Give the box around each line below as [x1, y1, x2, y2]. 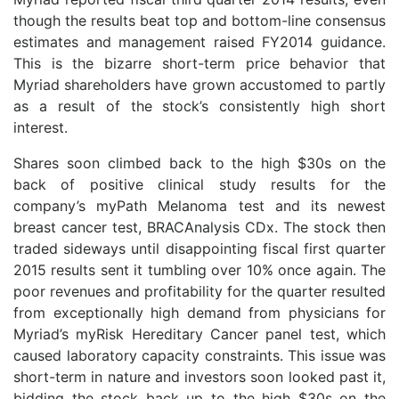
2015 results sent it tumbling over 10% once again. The [13, 261, 386, 279]
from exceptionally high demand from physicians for [13, 304, 386, 322]
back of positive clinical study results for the [13, 175, 386, 193]
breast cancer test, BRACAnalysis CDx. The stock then [13, 218, 386, 236]
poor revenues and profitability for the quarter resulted [13, 282, 386, 300]
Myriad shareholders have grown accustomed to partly [13, 76, 386, 94]
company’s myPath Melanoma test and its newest [13, 197, 386, 215]
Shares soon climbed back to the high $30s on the [13, 154, 386, 172]
